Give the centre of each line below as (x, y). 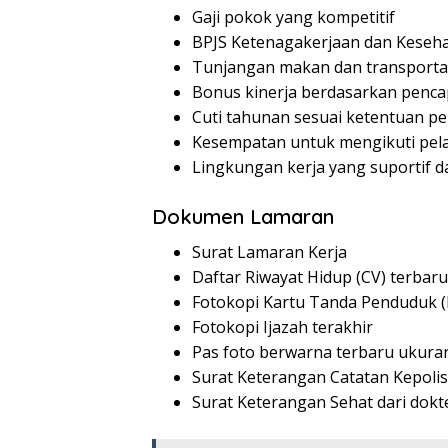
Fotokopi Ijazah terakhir (282, 326)
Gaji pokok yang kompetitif (293, 16)
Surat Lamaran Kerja (269, 251)
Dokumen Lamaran (243, 216)
